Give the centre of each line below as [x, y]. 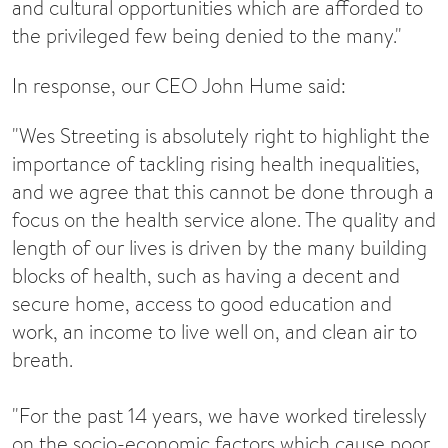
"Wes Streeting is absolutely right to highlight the [221, 136]
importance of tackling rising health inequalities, [216, 164]
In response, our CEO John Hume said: [179, 86]
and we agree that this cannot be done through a [223, 192]
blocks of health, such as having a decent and [206, 276]
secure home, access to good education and [202, 304]
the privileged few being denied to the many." [207, 35]
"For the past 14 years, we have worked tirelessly [219, 416]
